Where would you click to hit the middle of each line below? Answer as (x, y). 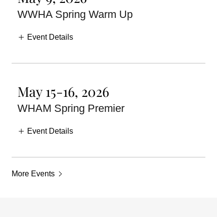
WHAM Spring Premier (71, 108)
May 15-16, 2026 (63, 92)
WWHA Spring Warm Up (75, 15)
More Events (33, 173)
